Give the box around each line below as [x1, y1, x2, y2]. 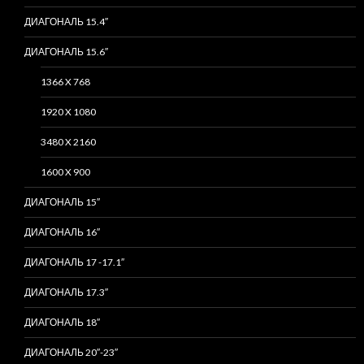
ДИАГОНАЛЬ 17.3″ [24, 285, 108, 298]
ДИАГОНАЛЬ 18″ [24, 315, 100, 328]
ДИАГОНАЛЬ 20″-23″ [24, 345, 118, 358]
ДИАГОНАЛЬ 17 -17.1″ [24, 255, 124, 268]
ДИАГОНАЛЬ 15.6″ [24, 45, 108, 58]
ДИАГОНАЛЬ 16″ [24, 225, 100, 238]
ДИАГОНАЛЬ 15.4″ [24, 15, 108, 28]
